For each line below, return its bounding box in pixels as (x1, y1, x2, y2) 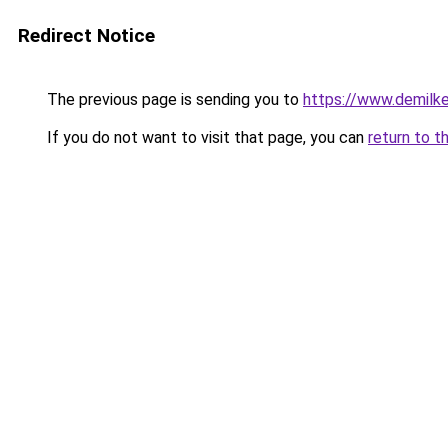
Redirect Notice (18, 24, 155, 47)
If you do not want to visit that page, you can (43, 128, 368, 147)
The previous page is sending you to (43, 90, 303, 109)
